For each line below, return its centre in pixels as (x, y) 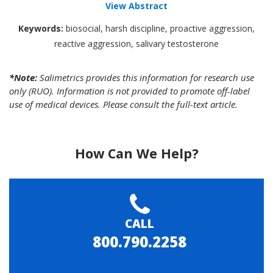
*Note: (23, 77)
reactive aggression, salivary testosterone (136, 43)
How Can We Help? (136, 153)
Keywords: (41, 28)
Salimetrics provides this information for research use (146, 77)
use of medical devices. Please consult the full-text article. (123, 104)
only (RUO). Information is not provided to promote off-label (129, 90)
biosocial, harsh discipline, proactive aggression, (159, 28)
